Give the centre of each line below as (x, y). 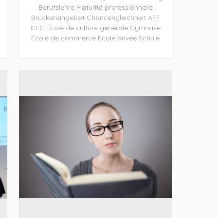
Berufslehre (56, 7)
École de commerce (64, 38)
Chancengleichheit (116, 17)
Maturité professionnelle (114, 7)
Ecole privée (118, 38)
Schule (149, 38)
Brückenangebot (58, 17)
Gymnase (145, 27)
